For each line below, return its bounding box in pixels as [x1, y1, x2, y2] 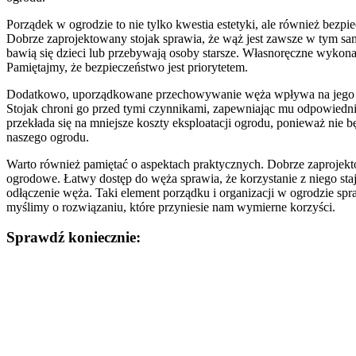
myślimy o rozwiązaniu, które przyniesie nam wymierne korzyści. [6, 199, 335, 214]
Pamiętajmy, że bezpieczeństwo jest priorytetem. [6, 60, 248, 74]
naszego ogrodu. [6, 130, 89, 144]
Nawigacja [6, 261, 91, 282]
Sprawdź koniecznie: [6, 229, 141, 246]
